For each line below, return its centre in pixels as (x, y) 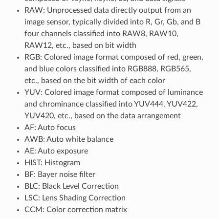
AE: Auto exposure (56, 151)
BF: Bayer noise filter (60, 174)
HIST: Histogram (52, 163)
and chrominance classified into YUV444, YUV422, (111, 104)
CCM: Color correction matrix (76, 209)
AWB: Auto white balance (69, 139)
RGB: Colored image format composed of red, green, (114, 57)
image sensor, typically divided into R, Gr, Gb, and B (112, 22)
